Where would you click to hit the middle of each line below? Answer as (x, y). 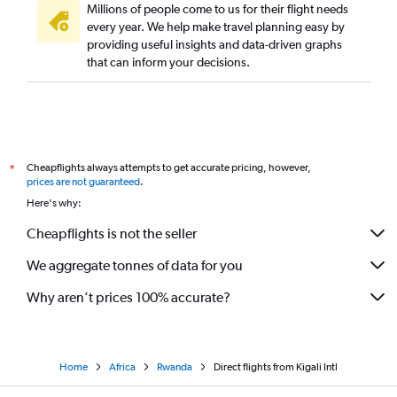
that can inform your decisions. (168, 62)
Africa (122, 367)
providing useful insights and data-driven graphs (214, 44)
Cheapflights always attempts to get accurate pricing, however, (169, 167)
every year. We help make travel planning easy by (216, 27)
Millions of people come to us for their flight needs (218, 9)
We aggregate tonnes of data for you (135, 265)
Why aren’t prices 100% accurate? (128, 297)
